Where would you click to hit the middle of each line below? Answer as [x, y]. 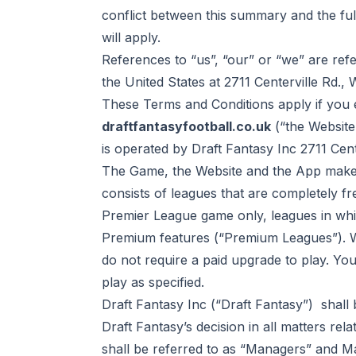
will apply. [131, 37]
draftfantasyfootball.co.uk [186, 126]
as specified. [166, 282]
